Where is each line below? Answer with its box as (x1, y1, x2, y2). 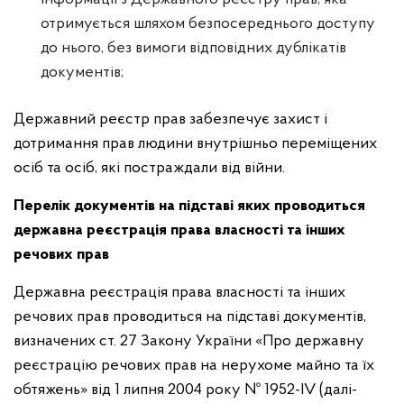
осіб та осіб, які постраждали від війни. (14, 160, 285, 177)
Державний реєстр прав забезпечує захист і (14, 111, 327, 128)
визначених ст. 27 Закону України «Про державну (14, 333, 364, 350)
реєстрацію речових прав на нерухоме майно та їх (14, 357, 374, 374)
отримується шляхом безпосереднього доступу (41, 15, 375, 32)
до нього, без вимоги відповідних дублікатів (41, 40, 346, 57)
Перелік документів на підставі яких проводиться (14, 197, 365, 215)
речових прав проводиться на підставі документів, (14, 308, 366, 326)
